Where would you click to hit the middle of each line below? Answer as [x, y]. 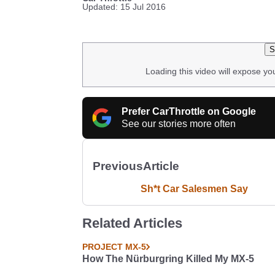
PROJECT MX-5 [114, 247]
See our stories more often [179, 124]
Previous [118, 166]
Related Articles [132, 223]
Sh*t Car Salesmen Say [194, 189]
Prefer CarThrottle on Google [189, 111]
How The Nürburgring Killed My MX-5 [168, 259]
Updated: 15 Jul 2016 [124, 7]
